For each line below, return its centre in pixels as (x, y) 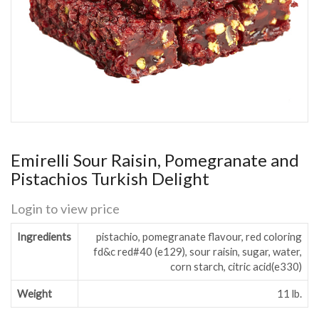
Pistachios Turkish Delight (110, 178)
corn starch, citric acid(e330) (236, 266)
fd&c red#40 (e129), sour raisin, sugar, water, (197, 251)
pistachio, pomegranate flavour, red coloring (199, 236)
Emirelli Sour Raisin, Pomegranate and (155, 159)
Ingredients (45, 236)
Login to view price (65, 208)
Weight (35, 293)
